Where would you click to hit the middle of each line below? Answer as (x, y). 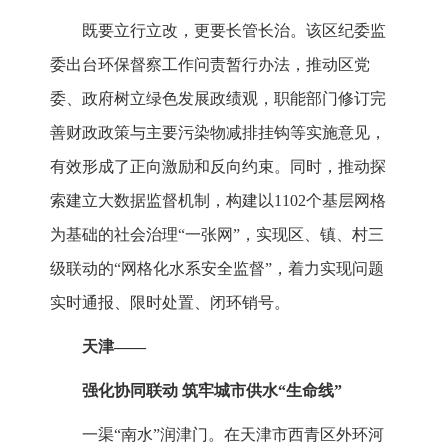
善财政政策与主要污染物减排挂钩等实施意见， (218, 133)
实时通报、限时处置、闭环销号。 (170, 303)
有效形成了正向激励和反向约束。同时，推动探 (218, 167)
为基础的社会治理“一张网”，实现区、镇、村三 (217, 235)
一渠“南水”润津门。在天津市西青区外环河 (233, 435)
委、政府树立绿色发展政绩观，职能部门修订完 (218, 99)
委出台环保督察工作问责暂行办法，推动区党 (210, 65)
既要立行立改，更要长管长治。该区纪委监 (234, 31)
